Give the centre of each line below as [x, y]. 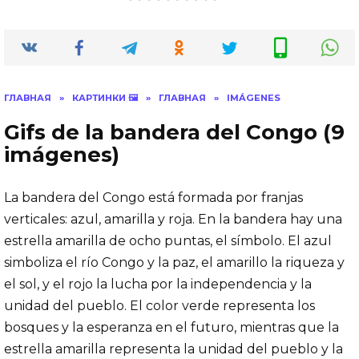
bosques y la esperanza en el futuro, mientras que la [171, 327]
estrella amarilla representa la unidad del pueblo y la [173, 349]
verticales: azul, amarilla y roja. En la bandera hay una [173, 219]
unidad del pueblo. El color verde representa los [159, 305]
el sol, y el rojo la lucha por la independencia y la [158, 284]
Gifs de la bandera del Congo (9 [174, 132]
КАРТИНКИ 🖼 [105, 97]
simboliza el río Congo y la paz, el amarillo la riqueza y [174, 262]
